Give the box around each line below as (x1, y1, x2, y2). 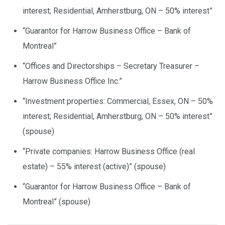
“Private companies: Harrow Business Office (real (23, 146, 195, 156)
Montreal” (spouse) (23, 196, 90, 206)
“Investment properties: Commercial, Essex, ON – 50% (23, 96, 213, 106)
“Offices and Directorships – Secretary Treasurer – (23, 61, 199, 71)
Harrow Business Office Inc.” (23, 76, 122, 86)
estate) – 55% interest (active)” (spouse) (23, 161, 166, 171)
